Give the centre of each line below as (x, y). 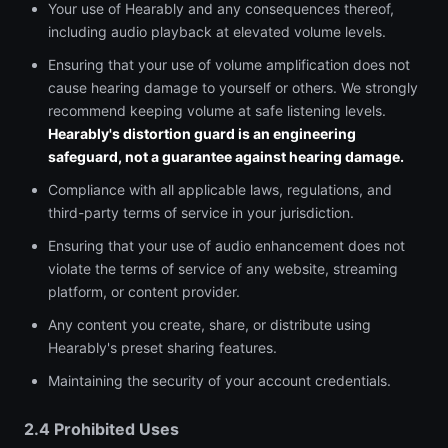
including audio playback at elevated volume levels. (217, 31)
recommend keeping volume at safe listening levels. (217, 110)
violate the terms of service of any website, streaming (223, 268)
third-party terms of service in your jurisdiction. (201, 212)
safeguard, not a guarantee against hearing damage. (226, 156)
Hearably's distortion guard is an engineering (202, 133)
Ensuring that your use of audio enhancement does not (226, 245)
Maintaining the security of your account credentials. (219, 380)
